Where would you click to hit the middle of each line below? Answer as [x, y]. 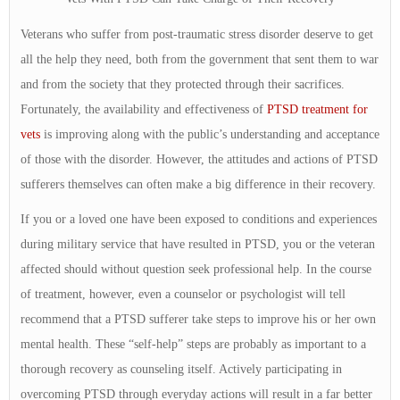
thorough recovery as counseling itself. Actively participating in [181, 370]
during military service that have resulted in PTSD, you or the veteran [198, 245]
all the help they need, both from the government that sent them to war [200, 59]
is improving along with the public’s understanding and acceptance [210, 134]
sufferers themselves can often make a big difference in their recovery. [198, 184]
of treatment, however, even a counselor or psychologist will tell [183, 295]
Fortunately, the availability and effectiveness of [144, 109]
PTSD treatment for [317, 109]
